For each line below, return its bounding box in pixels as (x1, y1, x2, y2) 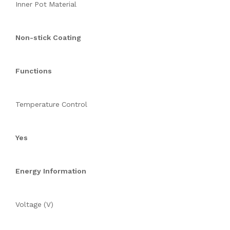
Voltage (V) (15, 200, 53, 209)
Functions (15, 67, 52, 75)
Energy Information (15, 167, 86, 176)
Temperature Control (15, 100, 87, 109)
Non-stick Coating (15, 33, 81, 42)
